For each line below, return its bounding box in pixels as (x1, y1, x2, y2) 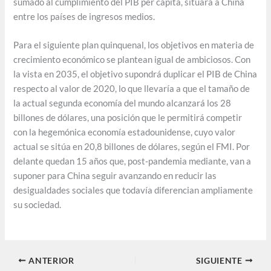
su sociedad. (13, 200, 62, 211)
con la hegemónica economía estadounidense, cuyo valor (13, 127, 236, 138)
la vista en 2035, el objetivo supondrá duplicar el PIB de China (13, 69, 258, 80)
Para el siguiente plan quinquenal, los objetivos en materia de (13, 40, 255, 51)
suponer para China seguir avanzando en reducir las (13, 171, 217, 181)
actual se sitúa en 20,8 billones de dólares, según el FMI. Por (13, 142, 250, 152)
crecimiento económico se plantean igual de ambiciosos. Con (13, 54, 251, 65)
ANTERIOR (26, 255, 74, 266)
